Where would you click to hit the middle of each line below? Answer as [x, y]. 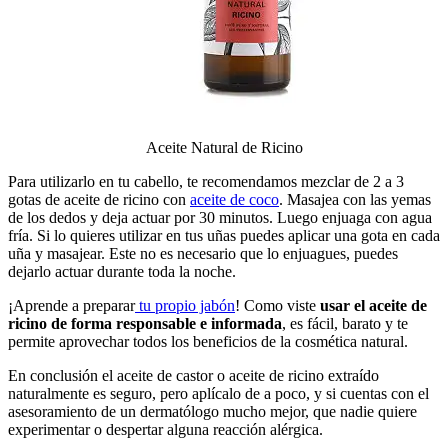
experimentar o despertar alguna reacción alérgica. [165, 429]
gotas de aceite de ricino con [99, 199]
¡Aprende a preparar [71, 305]
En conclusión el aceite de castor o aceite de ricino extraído [193, 375]
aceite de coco [234, 199]
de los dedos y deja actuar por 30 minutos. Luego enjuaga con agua [220, 217]
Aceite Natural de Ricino [224, 147]
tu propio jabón [185, 305]
